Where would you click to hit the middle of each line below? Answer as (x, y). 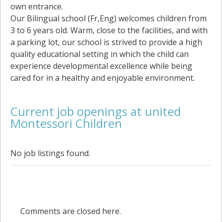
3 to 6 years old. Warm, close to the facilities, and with (109, 30)
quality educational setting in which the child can (100, 54)
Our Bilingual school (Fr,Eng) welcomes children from (109, 19)
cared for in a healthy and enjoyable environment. (103, 78)
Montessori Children (66, 123)
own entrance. (37, 7)
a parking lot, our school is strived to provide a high (106, 42)
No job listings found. (50, 153)
